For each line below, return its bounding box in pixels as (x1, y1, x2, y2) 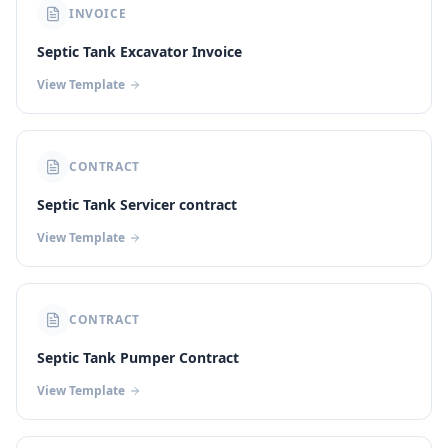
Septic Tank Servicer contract (37, 195, 237, 214)
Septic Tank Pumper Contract (37, 348, 239, 367)
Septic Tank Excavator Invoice (37, 42, 242, 61)
